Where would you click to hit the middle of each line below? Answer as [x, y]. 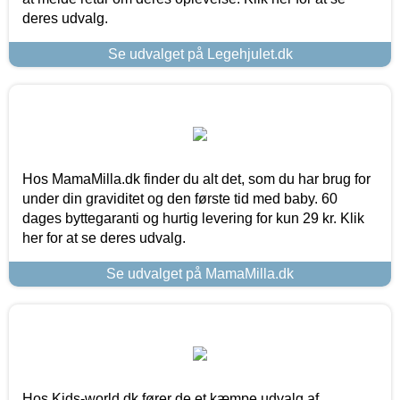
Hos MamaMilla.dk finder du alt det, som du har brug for [196, 179]
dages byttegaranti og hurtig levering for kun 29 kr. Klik [193, 218]
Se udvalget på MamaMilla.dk [200, 273]
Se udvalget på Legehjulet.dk [200, 54]
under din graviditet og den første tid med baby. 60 [180, 198]
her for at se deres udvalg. [104, 237]
